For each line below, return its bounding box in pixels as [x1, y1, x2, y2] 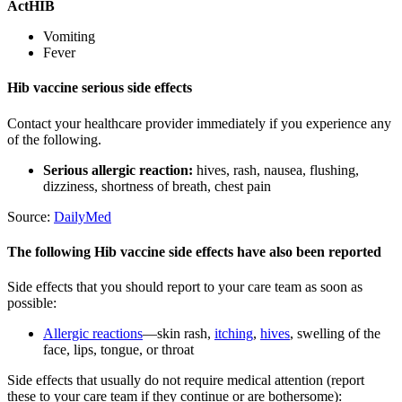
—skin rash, [143, 326, 214, 342]
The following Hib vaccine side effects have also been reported [7, 243, 381, 259]
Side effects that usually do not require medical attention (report [7, 372, 364, 389]
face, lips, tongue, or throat [43, 342, 194, 358]
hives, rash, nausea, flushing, [193, 162, 359, 178]
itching [214, 326, 253, 342]
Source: [7, 208, 54, 224]
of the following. [7, 131, 101, 147]
